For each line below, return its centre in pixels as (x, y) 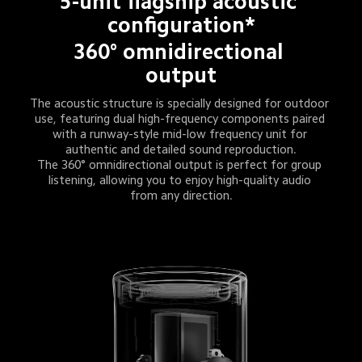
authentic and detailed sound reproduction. (181, 149)
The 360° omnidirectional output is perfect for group (181, 164)
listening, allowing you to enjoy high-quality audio (181, 179)
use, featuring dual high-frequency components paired (181, 118)
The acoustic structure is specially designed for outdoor (181, 103)
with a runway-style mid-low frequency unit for (181, 133)
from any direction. (181, 195)
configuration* (181, 25)
